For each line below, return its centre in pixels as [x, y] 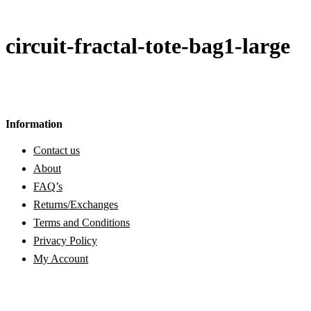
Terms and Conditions [82, 223]
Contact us [57, 151]
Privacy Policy [65, 241]
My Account [61, 259]
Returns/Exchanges [76, 205]
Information [34, 124]
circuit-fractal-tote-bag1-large [148, 46]
